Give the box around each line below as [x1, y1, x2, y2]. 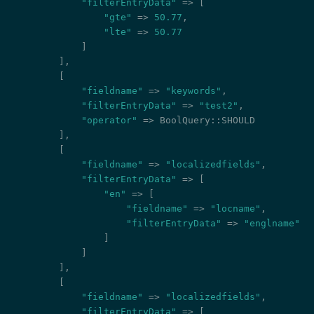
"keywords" [165, 86, 221, 97]
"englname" [244, 218, 300, 229]
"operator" [81, 115, 137, 126]
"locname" [210, 203, 261, 214]
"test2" [199, 100, 238, 111]
